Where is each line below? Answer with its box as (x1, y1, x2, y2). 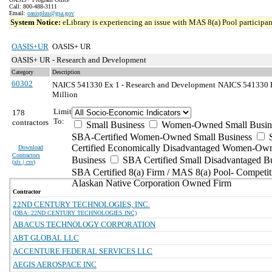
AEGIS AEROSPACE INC (13, 260, 97, 269)
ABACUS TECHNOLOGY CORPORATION (13, 220, 155, 229)
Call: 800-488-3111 (9, 3, 57, 10)
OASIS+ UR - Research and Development (12, 55, 146, 64)
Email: (9, 10, 27, 16)
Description (52, 69, 80, 75)
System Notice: (10, 18, 63, 27)
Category (12, 69, 33, 75)
